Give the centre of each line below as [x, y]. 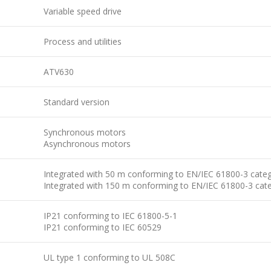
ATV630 [59, 71]
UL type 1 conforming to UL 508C [109, 257]
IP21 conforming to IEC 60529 [103, 227]
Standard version [77, 102]
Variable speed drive [83, 11]
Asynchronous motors [87, 143]
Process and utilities [83, 41]
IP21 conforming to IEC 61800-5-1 [110, 215]
